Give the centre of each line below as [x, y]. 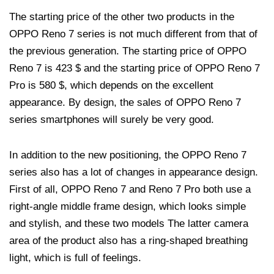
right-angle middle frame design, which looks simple [128, 207]
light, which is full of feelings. [75, 258]
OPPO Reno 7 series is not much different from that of [133, 34]
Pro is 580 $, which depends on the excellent [111, 86]
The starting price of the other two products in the [122, 17]
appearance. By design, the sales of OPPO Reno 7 [125, 103]
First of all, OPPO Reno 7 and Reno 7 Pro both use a [130, 190]
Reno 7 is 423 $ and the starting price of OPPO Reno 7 [135, 68]
